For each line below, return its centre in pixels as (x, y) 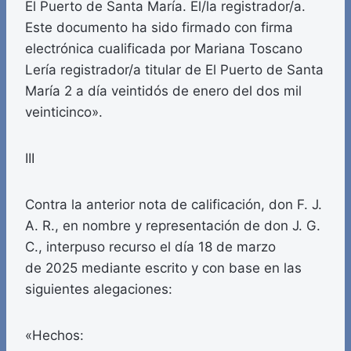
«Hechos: (54, 336)
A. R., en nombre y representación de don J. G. (173, 226)
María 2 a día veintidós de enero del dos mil (163, 91)
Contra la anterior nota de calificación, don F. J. (174, 205)
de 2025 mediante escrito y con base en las (163, 268)
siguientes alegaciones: (99, 289)
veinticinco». (64, 112)
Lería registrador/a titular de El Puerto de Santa (174, 70)
